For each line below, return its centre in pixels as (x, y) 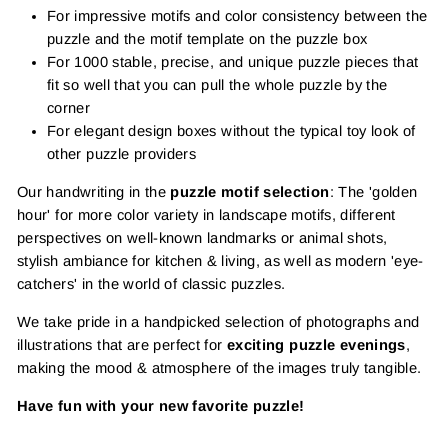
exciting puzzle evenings (316, 345)
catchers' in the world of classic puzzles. (151, 284)
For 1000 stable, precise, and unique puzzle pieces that (233, 62)
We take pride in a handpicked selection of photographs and (218, 322)
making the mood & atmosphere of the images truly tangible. (219, 368)
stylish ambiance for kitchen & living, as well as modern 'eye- (220, 261)
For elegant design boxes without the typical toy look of (231, 131)
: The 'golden (373, 192)
